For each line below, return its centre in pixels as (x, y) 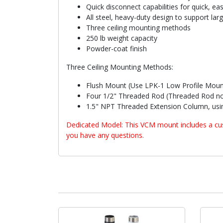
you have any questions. (105, 135)
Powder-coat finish (116, 48)
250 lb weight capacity (122, 38)
